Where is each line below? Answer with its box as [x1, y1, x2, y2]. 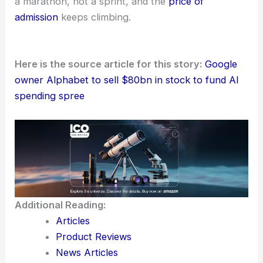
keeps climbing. [58, 11, 131, 23]
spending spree [15, 90, 85, 102]
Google [205, 58, 238, 70]
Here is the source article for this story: [15, 58, 203, 70]
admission [15, 11, 59, 23]
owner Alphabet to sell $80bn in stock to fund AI [15, 74, 240, 86]
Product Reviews [55, 231, 131, 243]
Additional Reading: [15, 199, 106, 211]
